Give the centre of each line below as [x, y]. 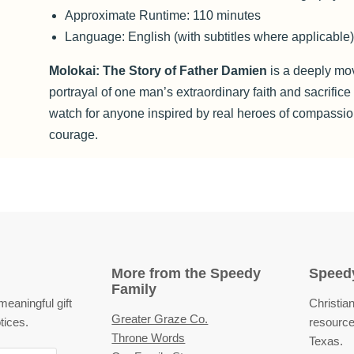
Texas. [326, 341]
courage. [74, 135]
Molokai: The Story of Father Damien [158, 71]
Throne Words [149, 338]
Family [134, 289]
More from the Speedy [186, 273]
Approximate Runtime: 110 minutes [163, 15]
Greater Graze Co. [160, 319]
